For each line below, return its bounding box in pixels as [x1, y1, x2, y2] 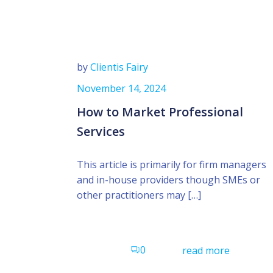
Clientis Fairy [90, 60, 149, 74]
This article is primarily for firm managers [77, 157, 267, 171]
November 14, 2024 [77, 81, 166, 95]
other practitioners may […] [77, 188, 202, 202]
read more [182, 243, 230, 257]
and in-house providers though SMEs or [77, 172, 261, 186]
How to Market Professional [77, 103, 244, 120]
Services [77, 122, 126, 140]
